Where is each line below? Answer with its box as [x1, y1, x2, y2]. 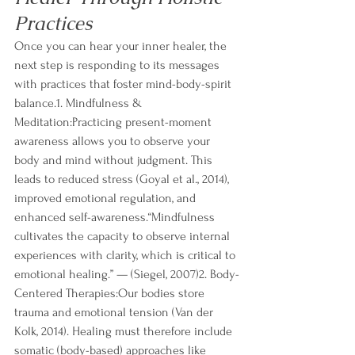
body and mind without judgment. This [14, 153, 216, 168]
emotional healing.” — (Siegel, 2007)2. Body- [14, 267, 239, 282]
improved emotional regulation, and [14, 191, 199, 206]
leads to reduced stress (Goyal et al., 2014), [14, 172, 232, 187]
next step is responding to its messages [14, 58, 223, 73]
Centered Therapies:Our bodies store [14, 286, 208, 301]
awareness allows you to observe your [14, 134, 213, 149]
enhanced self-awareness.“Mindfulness [14, 210, 218, 225]
